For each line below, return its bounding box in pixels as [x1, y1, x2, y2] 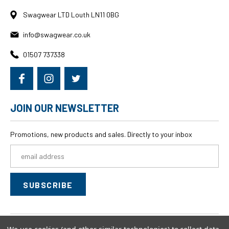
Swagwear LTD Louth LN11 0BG [23, 10, 119, 19]
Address [10, 156, 36, 165]
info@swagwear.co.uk [23, 30, 90, 39]
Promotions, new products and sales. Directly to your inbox [10, 130, 192, 139]
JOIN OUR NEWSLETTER [10, 102, 119, 114]
